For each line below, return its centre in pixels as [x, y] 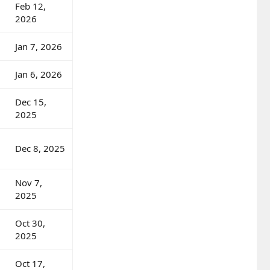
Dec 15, [31, 102]
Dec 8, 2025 [40, 148]
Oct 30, [30, 223]
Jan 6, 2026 [39, 74]
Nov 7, [29, 182]
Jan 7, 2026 [39, 46]
